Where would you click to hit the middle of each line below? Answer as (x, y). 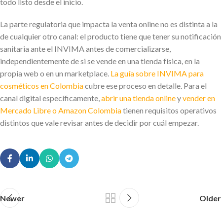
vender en (199, 98)
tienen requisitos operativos (169, 110)
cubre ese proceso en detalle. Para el (145, 86)
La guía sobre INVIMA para (157, 74)
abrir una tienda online (138, 98)
